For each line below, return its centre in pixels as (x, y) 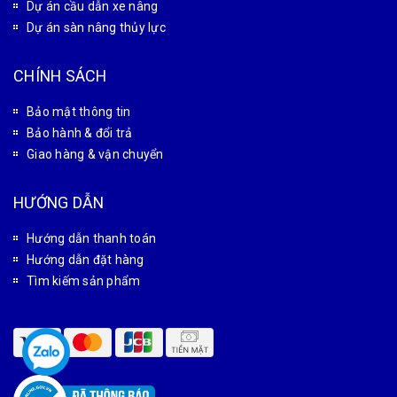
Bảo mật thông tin (79, 112)
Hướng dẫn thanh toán (91, 239)
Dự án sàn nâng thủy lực (96, 28)
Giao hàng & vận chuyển (95, 155)
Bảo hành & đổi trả (80, 133)
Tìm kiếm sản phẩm (84, 281)
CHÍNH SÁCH (60, 76)
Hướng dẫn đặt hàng (86, 260)
